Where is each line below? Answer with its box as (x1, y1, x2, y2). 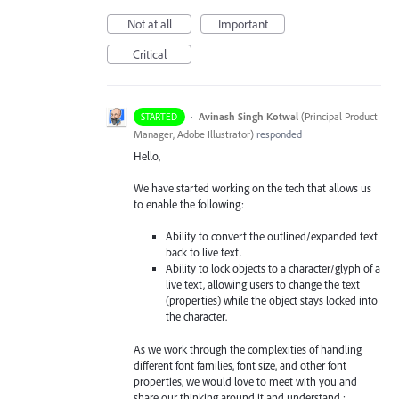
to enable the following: (134, 197, 244, 212)
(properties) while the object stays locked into (166, 293, 379, 308)
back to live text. (166, 245, 242, 260)
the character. (166, 309, 228, 324)
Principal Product (304, 110, 378, 123)
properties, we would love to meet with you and (134, 373, 357, 388)
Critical (132, 46, 167, 62)
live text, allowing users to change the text (166, 277, 361, 292)
